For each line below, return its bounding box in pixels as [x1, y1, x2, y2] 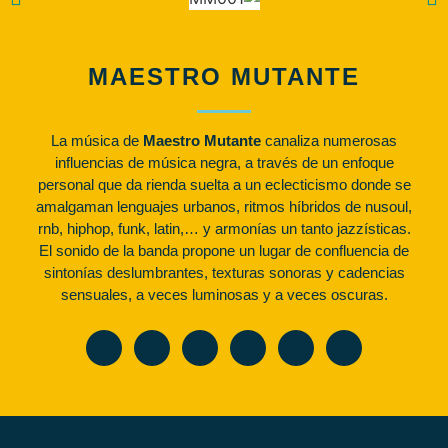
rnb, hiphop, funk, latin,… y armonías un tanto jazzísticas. [37, 220, 411, 237]
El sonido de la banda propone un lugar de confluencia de [39, 242, 409, 259]
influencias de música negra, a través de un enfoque [54, 154, 394, 171]
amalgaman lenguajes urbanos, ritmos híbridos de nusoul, [36, 198, 412, 215]
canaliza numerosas [261, 132, 397, 149]
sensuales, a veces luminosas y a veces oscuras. [60, 286, 388, 303]
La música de [51, 132, 143, 149]
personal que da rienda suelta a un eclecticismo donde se [37, 176, 411, 193]
